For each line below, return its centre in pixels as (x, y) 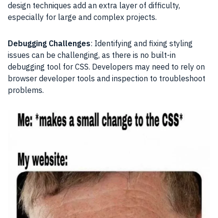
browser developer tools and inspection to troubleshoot (107, 78)
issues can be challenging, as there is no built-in (92, 55)
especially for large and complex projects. (82, 17)
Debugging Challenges (49, 43)
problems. (26, 90)
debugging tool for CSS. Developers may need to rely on (106, 66)
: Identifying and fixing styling (142, 43)
